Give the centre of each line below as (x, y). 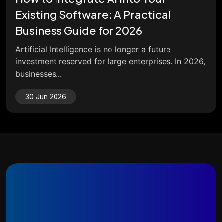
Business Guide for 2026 (80, 30)
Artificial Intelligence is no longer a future (93, 49)
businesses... (39, 74)
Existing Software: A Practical (93, 15)
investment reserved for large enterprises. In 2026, (110, 62)
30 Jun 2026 (46, 97)
